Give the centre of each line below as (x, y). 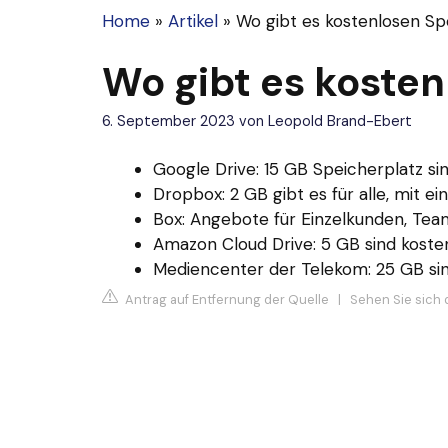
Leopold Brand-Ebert (340, 120)
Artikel (193, 21)
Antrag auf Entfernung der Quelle (225, 299)
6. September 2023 (168, 120)
